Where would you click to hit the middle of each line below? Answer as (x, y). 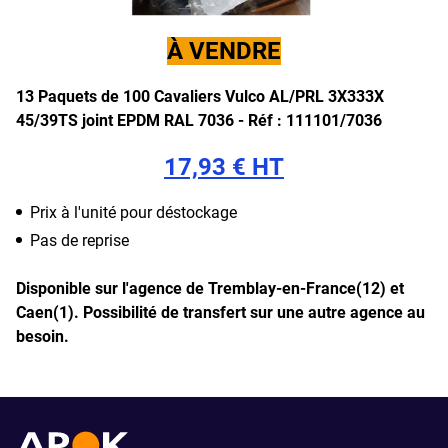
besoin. (42, 336)
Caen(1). (49, 312)
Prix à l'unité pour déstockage (133, 212)
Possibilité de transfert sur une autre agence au (254, 312)
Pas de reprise (79, 240)
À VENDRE (224, 51)
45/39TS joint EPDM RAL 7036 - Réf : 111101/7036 (199, 120)
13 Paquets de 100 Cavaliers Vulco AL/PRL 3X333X (200, 96)
